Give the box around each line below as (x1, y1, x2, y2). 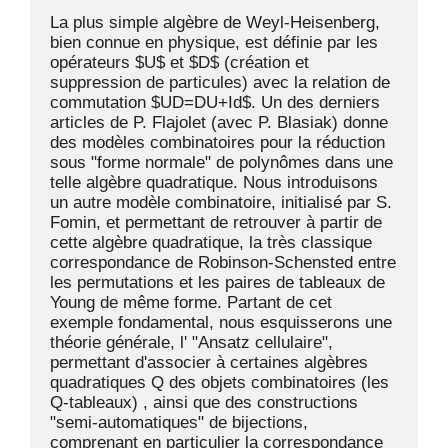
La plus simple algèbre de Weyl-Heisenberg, (50, 13, 380, 32)
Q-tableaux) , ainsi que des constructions (50, 393, 358, 412)
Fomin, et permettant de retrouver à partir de (50, 213, 382, 232)
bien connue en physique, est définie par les (50, 33, 378, 52)
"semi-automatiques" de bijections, (50, 413, 308, 432)
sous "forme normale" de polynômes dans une (50, 153, 393, 172)
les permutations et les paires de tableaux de (50, 273, 385, 292)
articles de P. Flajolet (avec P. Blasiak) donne (50, 113, 388, 132)
